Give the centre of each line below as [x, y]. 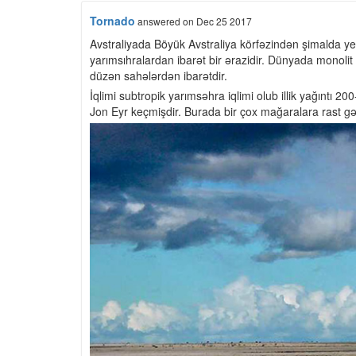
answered [159, 21]
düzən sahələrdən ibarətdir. [159, 75]
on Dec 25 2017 [217, 21]
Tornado [112, 21]
